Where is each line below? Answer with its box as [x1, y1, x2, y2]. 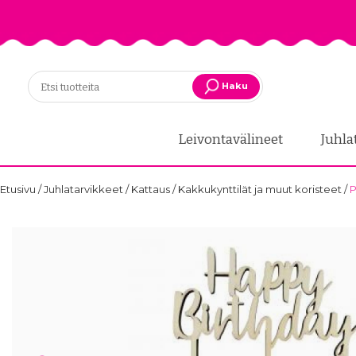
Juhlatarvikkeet [44, 183, 126, 196]
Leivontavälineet [177, 131, 285, 149]
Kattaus [131, 183, 172, 196]
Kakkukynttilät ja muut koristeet [178, 183, 344, 196]
